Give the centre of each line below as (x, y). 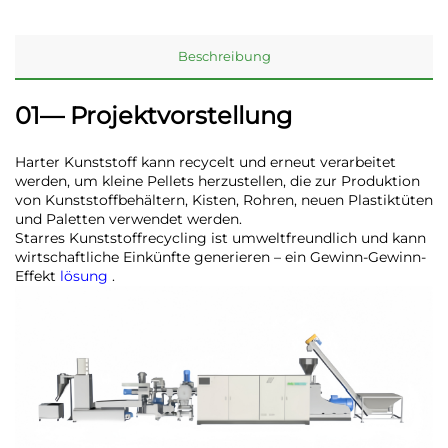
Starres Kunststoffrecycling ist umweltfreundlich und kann (220, 237)
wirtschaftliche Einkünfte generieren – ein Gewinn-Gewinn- (220, 256)
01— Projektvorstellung (153, 115)
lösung (86, 275)
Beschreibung (224, 55)
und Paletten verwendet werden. (128, 218)
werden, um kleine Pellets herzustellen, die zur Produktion (217, 180)
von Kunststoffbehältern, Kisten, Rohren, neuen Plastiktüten (224, 199)
